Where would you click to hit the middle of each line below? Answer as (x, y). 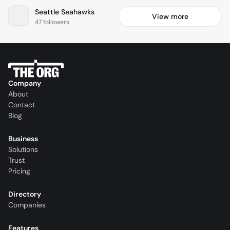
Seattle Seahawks (65, 12)
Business (23, 139)
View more (170, 17)
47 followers (52, 22)
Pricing (19, 171)
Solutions (23, 150)
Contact (22, 105)
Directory (25, 194)
